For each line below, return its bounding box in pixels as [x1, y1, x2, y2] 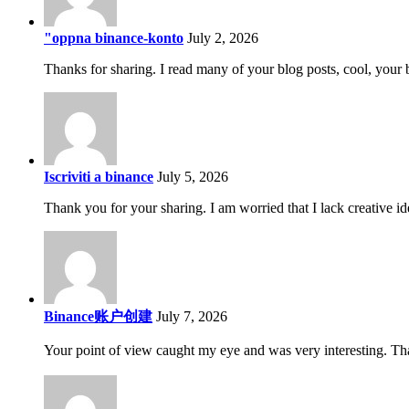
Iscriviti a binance [44, 169, 153, 185]
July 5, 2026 [157, 169, 228, 185]
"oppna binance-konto [44, 30, 184, 47]
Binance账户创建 [44, 309, 152, 325]
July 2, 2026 [187, 30, 258, 47]
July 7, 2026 [156, 309, 227, 325]
